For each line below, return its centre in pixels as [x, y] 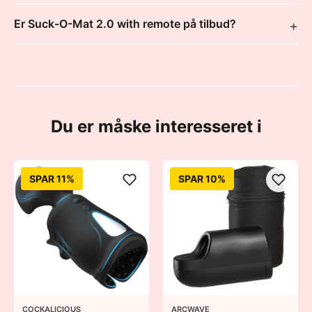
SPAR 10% [202, 179]
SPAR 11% [52, 179]
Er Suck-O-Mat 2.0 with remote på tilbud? [125, 24]
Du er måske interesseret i [156, 126]
